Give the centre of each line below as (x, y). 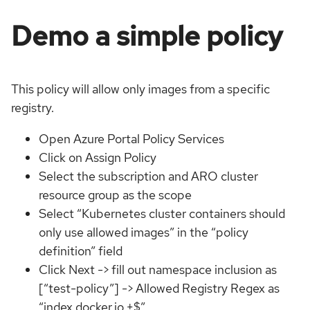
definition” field (81, 250)
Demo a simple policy (147, 35)
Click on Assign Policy (98, 157)
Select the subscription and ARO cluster (148, 176)
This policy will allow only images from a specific (140, 89)
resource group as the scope (115, 194)
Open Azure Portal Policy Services (131, 138)
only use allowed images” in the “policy (144, 232)
